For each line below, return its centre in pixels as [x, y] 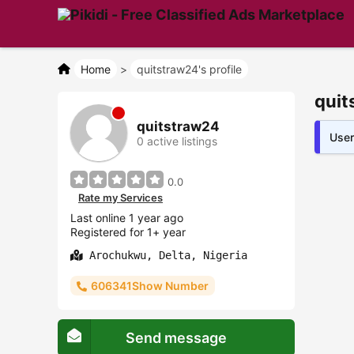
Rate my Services [121, 198]
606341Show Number [150, 286]
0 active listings [177, 141]
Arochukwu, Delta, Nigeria [165, 255]
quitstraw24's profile [189, 69]
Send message [176, 338]
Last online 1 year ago [127, 218]
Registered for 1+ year [128, 232]
